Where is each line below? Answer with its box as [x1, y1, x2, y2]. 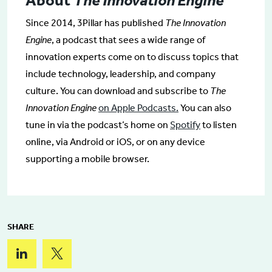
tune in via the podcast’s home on [25, 118, 170, 131]
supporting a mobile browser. [25, 152, 149, 165]
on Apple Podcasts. [98, 101, 178, 114]
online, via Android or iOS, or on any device [25, 135, 205, 148]
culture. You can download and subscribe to [25, 84, 210, 97]
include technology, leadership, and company [25, 67, 216, 80]
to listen [200, 118, 237, 131]
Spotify [170, 118, 200, 131]
